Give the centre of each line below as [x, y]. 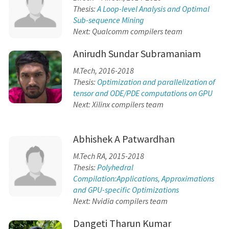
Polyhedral [115, 167]
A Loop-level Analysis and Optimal [153, 8]
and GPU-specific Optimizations [126, 189]
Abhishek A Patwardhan [124, 139]
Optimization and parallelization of [156, 82]
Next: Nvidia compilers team [120, 201]
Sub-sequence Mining [108, 20]
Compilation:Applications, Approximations [143, 178]
